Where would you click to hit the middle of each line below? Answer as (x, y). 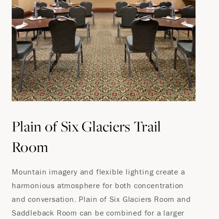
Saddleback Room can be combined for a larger (98, 213)
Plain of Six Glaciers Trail (87, 126)
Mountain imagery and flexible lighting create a (99, 172)
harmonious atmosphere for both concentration (98, 185)
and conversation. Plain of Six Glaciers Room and (101, 199)
